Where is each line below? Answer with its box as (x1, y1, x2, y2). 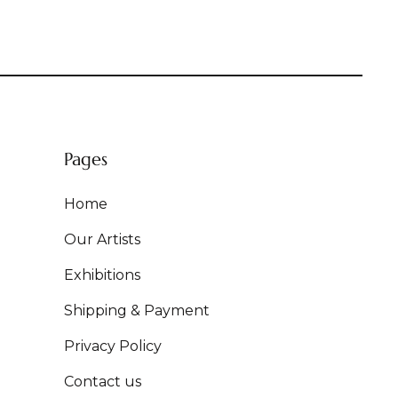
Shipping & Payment (64, 302, 210, 320)
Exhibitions (64, 267, 140, 284)
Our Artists (64, 231, 140, 249)
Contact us (64, 373, 141, 391)
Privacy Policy (64, 338, 162, 355)
